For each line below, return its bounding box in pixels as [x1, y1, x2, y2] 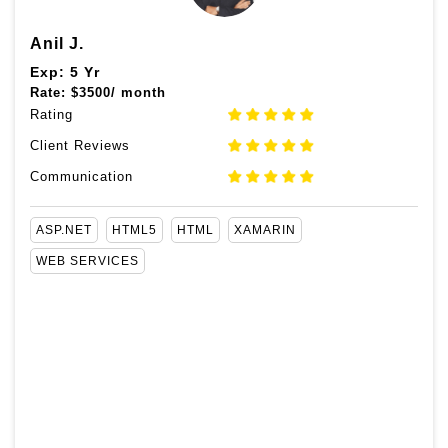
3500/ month [79, 84, 166, 100]
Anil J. [30, 34, 84, 52]
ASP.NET [36, 222, 92, 237]
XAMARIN [234, 222, 296, 237]
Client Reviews [30, 137, 130, 153]
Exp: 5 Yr [30, 63, 100, 80]
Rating [30, 106, 73, 122]
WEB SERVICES [36, 253, 139, 268]
